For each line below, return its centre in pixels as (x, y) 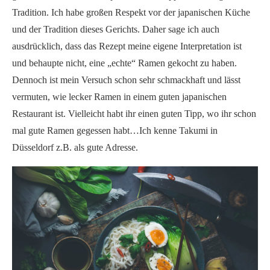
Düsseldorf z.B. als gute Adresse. (75, 147)
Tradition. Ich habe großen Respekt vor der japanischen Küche (131, 12)
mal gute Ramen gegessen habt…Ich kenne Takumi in (115, 130)
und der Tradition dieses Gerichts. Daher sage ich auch (116, 29)
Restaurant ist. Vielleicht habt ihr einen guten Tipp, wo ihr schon (134, 113)
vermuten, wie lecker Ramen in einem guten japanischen (119, 96)
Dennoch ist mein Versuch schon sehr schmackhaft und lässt (126, 80)
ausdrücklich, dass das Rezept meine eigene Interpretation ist (127, 46)
